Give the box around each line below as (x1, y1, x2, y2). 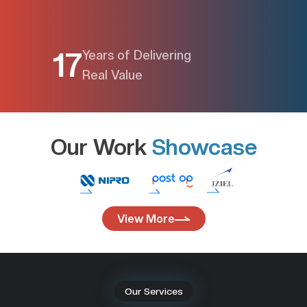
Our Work (50, 134, 152, 160)
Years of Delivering (82, 48, 191, 62)
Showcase (151, 134, 257, 160)
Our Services (124, 286, 183, 297)
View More (116, 212, 175, 225)
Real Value (82, 68, 143, 82)
